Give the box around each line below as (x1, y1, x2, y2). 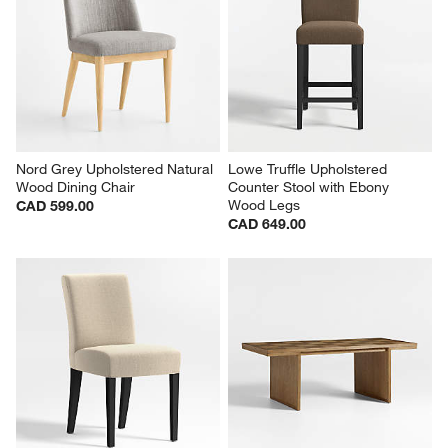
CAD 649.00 (228, 214, 306, 233)
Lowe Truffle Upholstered (228, 159, 391, 178)
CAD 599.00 (16, 196, 95, 215)
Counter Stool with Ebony (228, 177, 393, 196)
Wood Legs (228, 195, 300, 214)
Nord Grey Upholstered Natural (16, 159, 218, 178)
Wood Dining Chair (16, 177, 136, 196)
